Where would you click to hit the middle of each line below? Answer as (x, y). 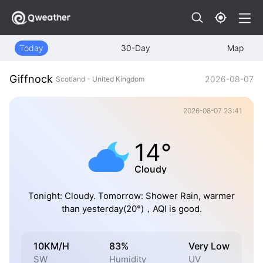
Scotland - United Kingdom (100, 79)
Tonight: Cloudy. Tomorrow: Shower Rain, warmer (131, 196)
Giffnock (31, 79)
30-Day (135, 48)
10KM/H (51, 246)
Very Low (209, 246)
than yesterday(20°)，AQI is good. (131, 209)
